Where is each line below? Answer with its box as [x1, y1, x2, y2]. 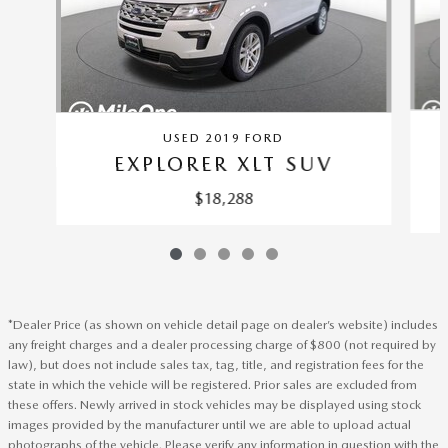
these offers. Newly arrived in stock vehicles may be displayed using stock [8, 396, 421, 412]
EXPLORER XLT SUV [114, 151, 334, 176]
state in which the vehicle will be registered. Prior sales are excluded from [8, 376, 417, 392]
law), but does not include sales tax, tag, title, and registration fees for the [8, 356, 424, 372]
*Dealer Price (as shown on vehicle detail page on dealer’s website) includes [8, 316, 438, 332]
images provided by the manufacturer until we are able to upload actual [8, 416, 411, 432]
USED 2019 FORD [163, 130, 285, 145]
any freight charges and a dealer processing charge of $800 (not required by [8, 336, 436, 352]
